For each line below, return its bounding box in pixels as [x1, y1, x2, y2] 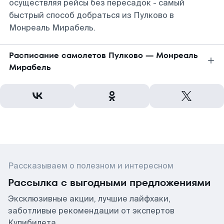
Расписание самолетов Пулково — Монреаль [9, 49, 198, 61]
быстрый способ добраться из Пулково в [9, 10, 174, 20]
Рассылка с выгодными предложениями [8, 175, 210, 189]
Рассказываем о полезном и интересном [8, 160, 173, 171]
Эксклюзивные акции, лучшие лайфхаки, [8, 193, 170, 204]
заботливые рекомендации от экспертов [8, 205, 174, 216]
